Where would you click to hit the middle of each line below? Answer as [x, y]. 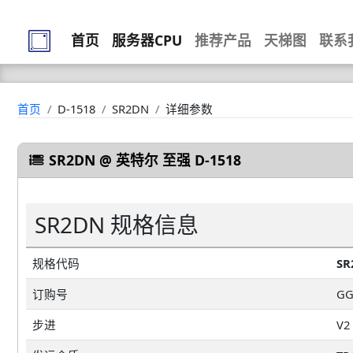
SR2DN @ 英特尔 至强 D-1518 [143, 160]
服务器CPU [147, 41]
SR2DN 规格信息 [117, 224]
